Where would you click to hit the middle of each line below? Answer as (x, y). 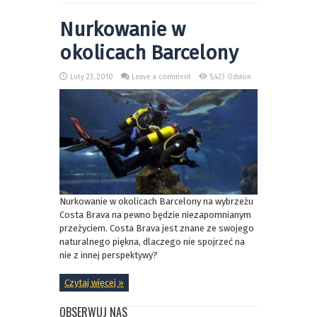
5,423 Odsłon (230, 77)
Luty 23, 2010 (92, 77)
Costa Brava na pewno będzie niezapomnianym (155, 215)
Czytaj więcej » (94, 283)
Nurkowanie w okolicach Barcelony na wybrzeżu (156, 202)
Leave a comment (161, 77)
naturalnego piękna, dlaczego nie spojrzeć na (152, 242)
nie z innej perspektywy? (109, 255)
